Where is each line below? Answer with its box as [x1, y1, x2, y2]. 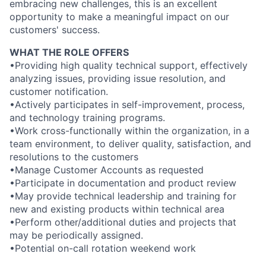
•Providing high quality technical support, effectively [9, 59, 248, 71]
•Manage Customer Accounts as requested [9, 164, 204, 176]
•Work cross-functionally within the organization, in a [9, 125, 249, 137]
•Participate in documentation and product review [9, 177, 236, 189]
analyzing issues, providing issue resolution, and [9, 72, 226, 84]
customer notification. [9, 85, 108, 97]
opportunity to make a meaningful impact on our [9, 11, 229, 23]
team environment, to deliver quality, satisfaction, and [9, 138, 251, 150]
